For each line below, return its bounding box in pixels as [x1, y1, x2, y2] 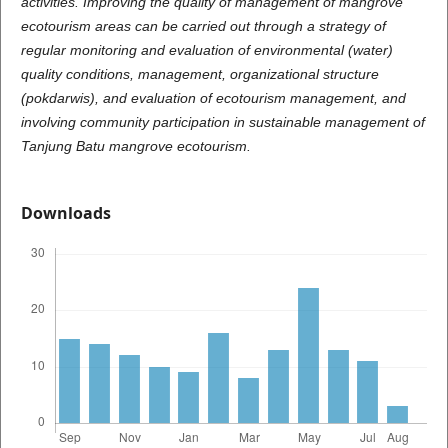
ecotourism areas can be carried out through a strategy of [20, 17, 386, 34]
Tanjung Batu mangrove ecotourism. [20, 137, 251, 154]
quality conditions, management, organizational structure [20, 65, 379, 82]
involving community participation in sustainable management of [20, 113, 425, 130]
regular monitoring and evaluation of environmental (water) [20, 41, 393, 58]
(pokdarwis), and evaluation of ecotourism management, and [20, 89, 406, 106]
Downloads [20, 201, 111, 224]
